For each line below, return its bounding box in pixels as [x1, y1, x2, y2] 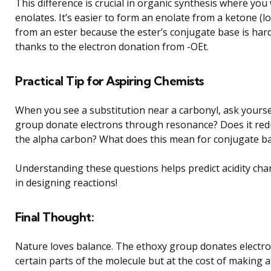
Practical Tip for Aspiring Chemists [15, 73, 204, 88]
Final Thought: [15, 209, 94, 224]
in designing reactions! [15, 175, 117, 189]
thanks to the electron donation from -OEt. [15, 39, 209, 53]
